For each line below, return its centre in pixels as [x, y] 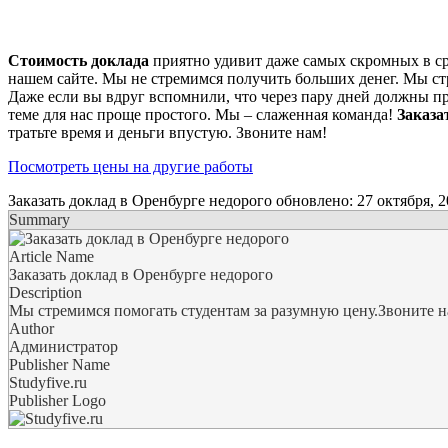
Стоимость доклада [78, 60]
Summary [39, 219]
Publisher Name [59, 364]
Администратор [63, 346]
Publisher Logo [57, 400]
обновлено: [314, 200]
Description [45, 292]
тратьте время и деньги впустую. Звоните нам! [167, 132]
